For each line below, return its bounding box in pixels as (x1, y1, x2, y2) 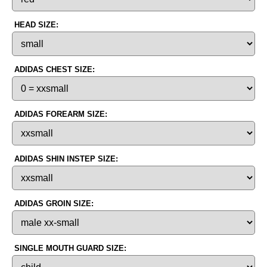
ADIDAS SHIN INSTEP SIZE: (14, 154, 118, 163)
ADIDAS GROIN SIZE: (14, 198, 94, 208)
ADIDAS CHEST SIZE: (14, 64, 95, 74)
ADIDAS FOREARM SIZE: (14, 109, 107, 119)
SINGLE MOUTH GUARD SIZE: (14, 243, 126, 253)
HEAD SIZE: (14, 20, 58, 29)
